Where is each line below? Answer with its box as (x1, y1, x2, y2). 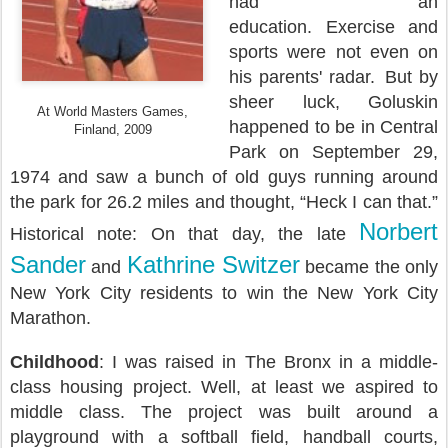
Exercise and (325, 17, 438, 37)
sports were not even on (229, 42, 438, 62)
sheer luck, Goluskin (229, 92, 438, 112)
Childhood (10, 352, 99, 372)
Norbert (359, 218, 439, 245)
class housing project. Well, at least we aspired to (10, 377, 438, 397)
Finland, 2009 (73, 122, 152, 137)
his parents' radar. (229, 67, 375, 87)
